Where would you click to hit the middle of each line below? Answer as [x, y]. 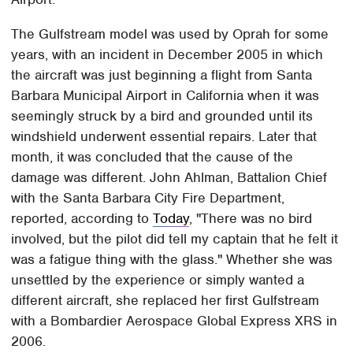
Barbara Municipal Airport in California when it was [165, 96]
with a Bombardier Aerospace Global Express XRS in [175, 321]
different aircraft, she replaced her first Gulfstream [165, 301]
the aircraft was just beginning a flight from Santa [162, 75]
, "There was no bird [251, 219]
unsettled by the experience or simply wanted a [158, 280]
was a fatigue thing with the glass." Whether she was [172, 260]
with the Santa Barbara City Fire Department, [148, 198]
